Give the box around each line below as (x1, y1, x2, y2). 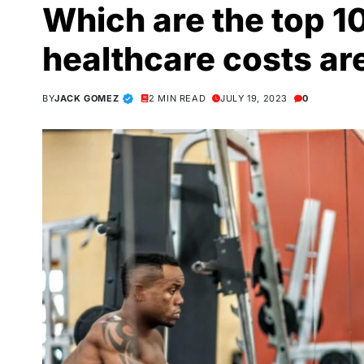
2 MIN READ (149, 93, 206, 104)
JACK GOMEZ (54, 93, 119, 104)
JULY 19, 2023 (220, 93, 288, 104)
